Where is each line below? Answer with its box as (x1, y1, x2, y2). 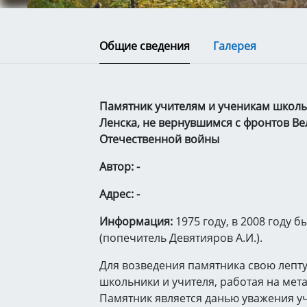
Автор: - (99, 159, 140, 174)
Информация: (99, 214, 175, 229)
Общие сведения (99, 38, 190, 53)
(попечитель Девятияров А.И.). (99, 230, 262, 245)
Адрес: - (99, 186, 140, 201)
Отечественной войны (99, 132, 219, 147)
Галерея (213, 38, 256, 53)
